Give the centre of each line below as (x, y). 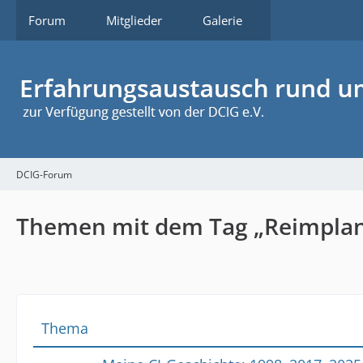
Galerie (222, 20)
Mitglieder (134, 20)
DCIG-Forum (44, 174)
